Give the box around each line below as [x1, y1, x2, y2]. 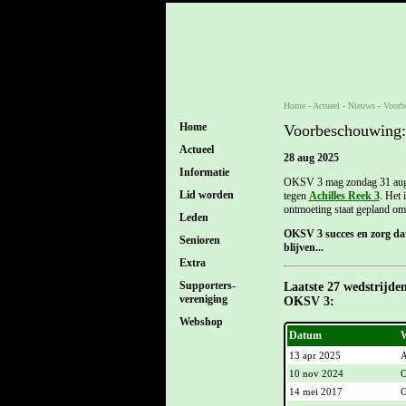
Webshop [179, 315, 223, 328]
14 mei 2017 [288, 386, 343, 398]
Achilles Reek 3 [308, 189, 380, 203]
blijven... [283, 241, 324, 255]
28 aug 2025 [283, 151, 339, 165]
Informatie [179, 166, 229, 179]
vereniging [179, 293, 227, 305]
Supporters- [179, 279, 236, 292]
